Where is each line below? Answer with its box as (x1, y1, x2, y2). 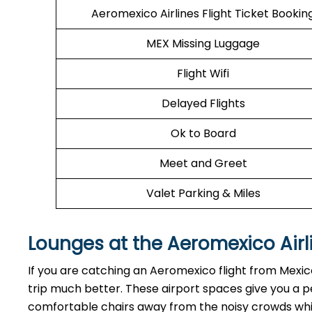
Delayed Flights (161, 95, 245, 111)
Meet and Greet (159, 155, 247, 171)
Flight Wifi (177, 65, 229, 81)
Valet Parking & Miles (146, 185, 260, 201)
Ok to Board (170, 125, 236, 141)
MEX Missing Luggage (146, 36, 260, 52)
